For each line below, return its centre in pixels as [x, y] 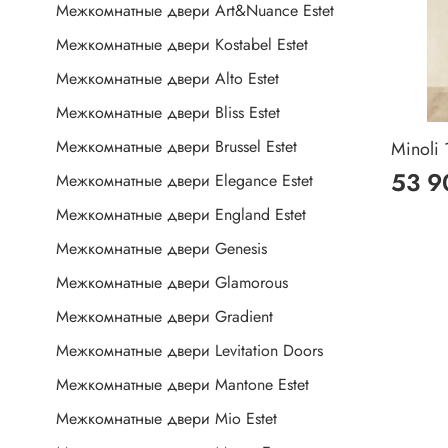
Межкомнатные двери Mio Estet [166, 419]
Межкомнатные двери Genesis [161, 249]
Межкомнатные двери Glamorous [172, 283]
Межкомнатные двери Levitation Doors [189, 351]
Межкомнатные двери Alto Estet [167, 79]
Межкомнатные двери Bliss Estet [168, 113]
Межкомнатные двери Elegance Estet [184, 181]
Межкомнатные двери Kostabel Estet [182, 45]
